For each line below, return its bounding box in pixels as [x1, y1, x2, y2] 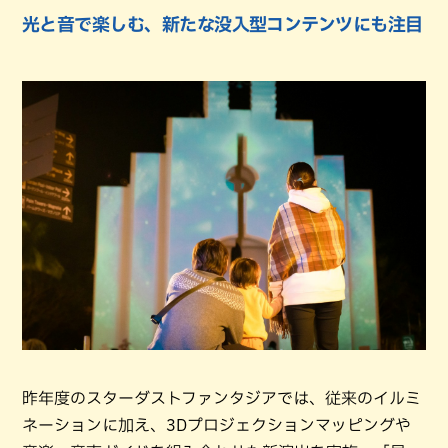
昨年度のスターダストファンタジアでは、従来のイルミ [22, 389, 421, 406]
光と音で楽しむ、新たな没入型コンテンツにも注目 [22, 14, 423, 33]
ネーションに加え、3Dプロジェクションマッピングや [22, 416, 411, 433]
